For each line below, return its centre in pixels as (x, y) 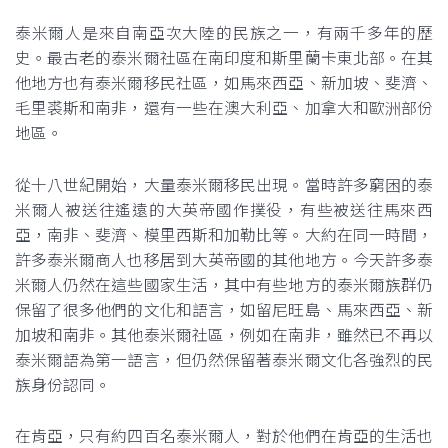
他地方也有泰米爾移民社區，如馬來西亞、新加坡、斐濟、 (224, 82)
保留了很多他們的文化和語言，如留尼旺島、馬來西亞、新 (224, 309)
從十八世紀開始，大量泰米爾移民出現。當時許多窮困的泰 (224, 184)
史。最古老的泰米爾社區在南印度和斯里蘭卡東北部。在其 (224, 57)
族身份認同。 (62, 384)
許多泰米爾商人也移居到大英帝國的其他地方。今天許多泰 (224, 259)
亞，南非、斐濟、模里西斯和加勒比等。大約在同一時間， (224, 234)
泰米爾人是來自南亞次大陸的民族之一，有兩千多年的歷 (224, 32)
